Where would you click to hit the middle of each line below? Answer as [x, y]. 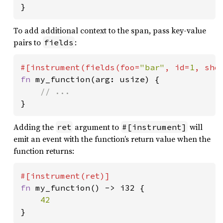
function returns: [44, 151]
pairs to [28, 42]
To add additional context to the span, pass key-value [110, 30]
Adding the [35, 127]
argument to [97, 127]
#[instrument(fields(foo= [80, 67]
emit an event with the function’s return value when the [112, 139]
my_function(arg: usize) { [98, 79]
